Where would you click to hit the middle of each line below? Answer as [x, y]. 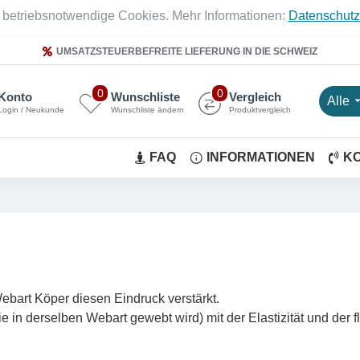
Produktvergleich [260, 110]
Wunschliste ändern [147, 110]
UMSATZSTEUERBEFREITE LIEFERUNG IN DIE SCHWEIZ [187, 51]
